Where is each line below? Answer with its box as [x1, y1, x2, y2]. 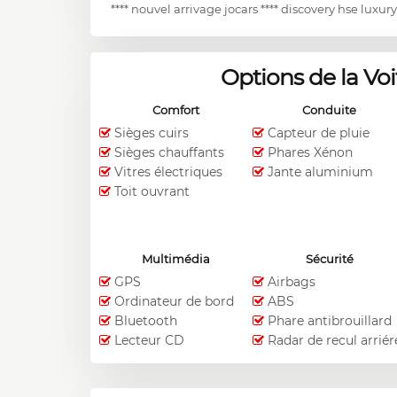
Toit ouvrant [114, 183, 190, 200]
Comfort [152, 103, 200, 118]
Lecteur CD [114, 332, 184, 349]
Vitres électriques [114, 164, 222, 181]
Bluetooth [114, 313, 177, 330]
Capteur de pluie [268, 125, 370, 142]
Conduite [302, 103, 357, 118]
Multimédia [142, 252, 211, 267]
